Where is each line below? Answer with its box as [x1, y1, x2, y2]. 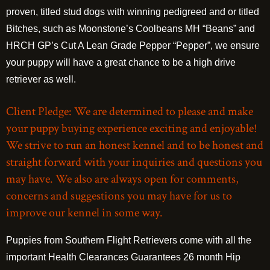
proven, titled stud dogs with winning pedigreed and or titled [6, 7, 259, 17]
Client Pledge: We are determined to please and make [6, 104, 253, 119]
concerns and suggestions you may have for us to [6, 188, 232, 204]
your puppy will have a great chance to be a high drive [6, 57, 236, 67]
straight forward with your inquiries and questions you [6, 154, 262, 170]
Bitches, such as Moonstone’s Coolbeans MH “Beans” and [6, 24, 255, 34]
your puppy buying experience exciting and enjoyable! [6, 121, 257, 136]
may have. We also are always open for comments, [6, 171, 239, 187]
